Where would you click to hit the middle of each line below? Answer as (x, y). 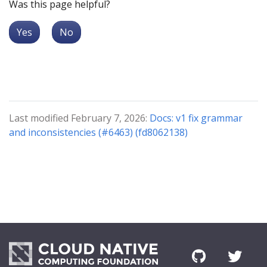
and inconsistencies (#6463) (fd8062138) (98, 133)
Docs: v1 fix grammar (196, 118)
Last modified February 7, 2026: (79, 118)
